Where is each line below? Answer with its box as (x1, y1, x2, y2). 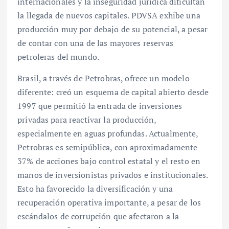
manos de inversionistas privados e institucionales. (17, 169, 208, 180)
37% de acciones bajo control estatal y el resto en (17, 155, 201, 167)
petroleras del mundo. (17, 51, 100, 63)
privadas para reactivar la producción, (17, 113, 156, 125)
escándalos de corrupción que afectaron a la (17, 210, 179, 222)
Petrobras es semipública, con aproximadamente (17, 141, 198, 153)
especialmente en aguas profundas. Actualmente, (17, 127, 198, 139)
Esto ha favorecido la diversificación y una (17, 182, 173, 194)
